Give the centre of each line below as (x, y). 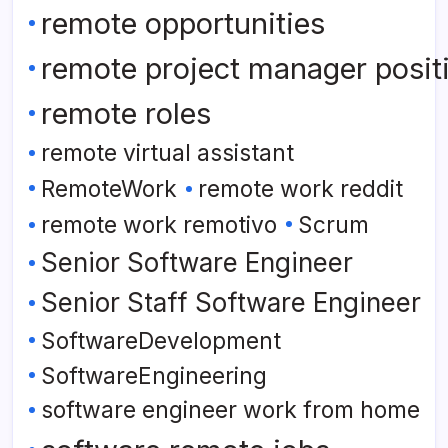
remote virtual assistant (167, 153)
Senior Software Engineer (197, 263)
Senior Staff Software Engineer (231, 303)
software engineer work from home (230, 410)
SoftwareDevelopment (161, 341)
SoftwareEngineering (154, 376)
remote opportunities (183, 24)
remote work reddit (300, 189)
